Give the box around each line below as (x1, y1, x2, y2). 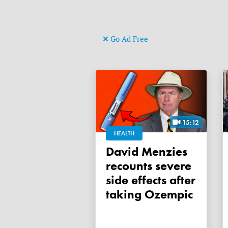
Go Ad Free (108, 34, 148, 44)
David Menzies (106, 144, 114, 160)
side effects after (106, 172, 195, 188)
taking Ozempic (106, 186, 193, 203)
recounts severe (106, 158, 191, 174)
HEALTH (114, 129, 134, 138)
